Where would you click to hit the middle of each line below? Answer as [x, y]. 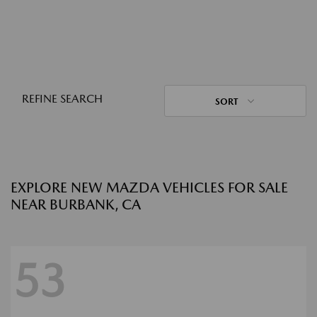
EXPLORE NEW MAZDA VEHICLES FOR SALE [149, 188]
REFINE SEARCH [62, 99]
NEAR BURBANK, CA [76, 204]
